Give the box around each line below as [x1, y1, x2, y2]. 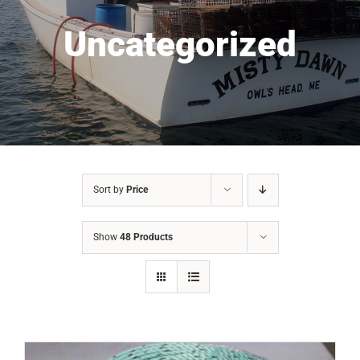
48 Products [119, 231, 173, 243]
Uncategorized [63, 23, 297, 66]
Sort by [92, 184, 126, 196]
